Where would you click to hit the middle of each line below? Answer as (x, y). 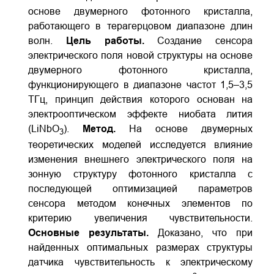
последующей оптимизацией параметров (141, 189)
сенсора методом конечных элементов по (141, 204)
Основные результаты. (93, 233)
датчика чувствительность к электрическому (141, 262)
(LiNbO (44, 129)
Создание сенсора (198, 41)
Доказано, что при (206, 233)
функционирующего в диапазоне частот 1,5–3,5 (141, 85)
